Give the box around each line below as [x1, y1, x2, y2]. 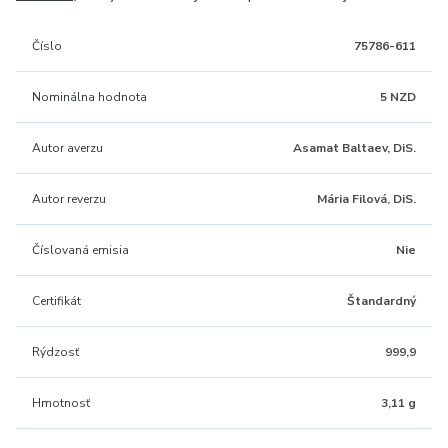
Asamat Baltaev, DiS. [293, 140, 416, 156]
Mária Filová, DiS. [317, 191, 416, 207]
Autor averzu [32, 140, 103, 156]
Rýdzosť [32, 344, 79, 360]
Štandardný [347, 293, 416, 309]
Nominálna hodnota [32, 89, 147, 105]
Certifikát [32, 293, 81, 309]
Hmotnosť [32, 395, 90, 411]
